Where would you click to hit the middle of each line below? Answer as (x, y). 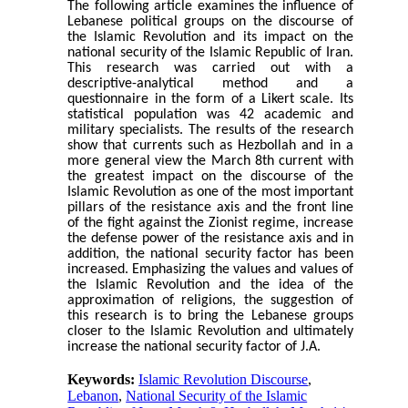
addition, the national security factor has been (210, 255)
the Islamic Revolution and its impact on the (210, 38)
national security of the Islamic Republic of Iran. (210, 53)
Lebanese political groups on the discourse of (210, 22)
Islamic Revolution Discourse (224, 380)
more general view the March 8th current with (210, 162)
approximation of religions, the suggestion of (210, 301)
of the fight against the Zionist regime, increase (210, 224)
